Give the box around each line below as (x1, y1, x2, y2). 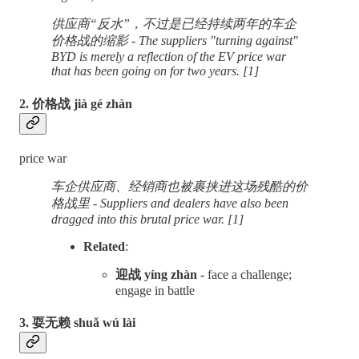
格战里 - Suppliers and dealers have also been (51, 196, 288, 210)
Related (83, 239, 125, 253)
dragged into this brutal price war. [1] (51, 212, 247, 226)
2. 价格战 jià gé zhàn (19, 96, 132, 111)
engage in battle (115, 283, 195, 297)
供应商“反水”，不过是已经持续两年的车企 (51, 17, 296, 31)
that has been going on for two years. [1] (51, 64, 259, 79)
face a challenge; (208, 267, 292, 281)
